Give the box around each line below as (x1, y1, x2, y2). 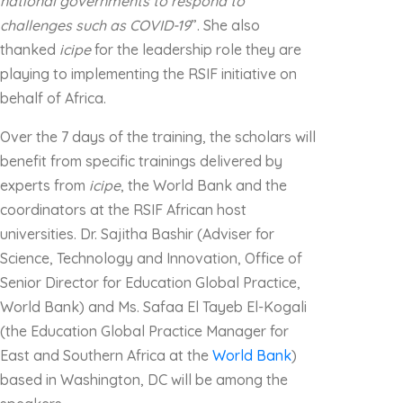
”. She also (191, 16, 260, 34)
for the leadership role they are (91, 40, 301, 58)
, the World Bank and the (121, 176, 287, 194)
